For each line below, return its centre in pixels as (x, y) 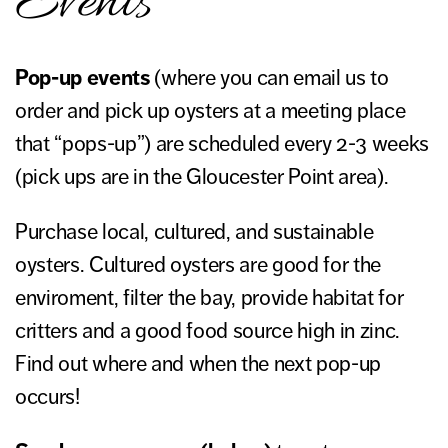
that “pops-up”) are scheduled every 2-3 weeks (222, 144)
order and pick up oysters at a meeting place (210, 111)
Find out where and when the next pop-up (198, 364)
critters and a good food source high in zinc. (208, 331)
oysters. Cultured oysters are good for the (198, 265)
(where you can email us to (269, 78)
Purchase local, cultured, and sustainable (194, 232)
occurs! (47, 397)
